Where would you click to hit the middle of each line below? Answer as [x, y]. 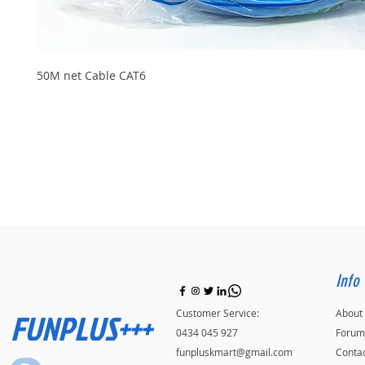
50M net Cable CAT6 [91, 75]
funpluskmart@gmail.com [234, 352]
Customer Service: [218, 312]
